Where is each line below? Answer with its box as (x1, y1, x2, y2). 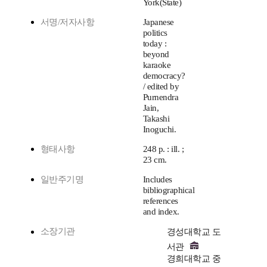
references (143, 196, 178, 206)
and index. (143, 207, 179, 217)
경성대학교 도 (167, 227, 221, 237)
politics (143, 28, 167, 38)
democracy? (143, 71, 185, 81)
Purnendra (143, 92, 179, 103)
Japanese (143, 17, 174, 27)
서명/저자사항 (41, 17, 95, 27)
